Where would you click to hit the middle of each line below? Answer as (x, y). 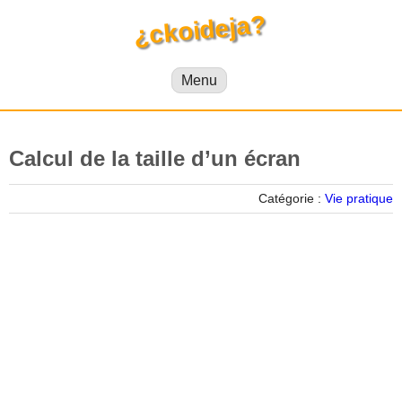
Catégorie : (292, 198)
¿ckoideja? (200, 30)
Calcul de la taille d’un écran (155, 158)
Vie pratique (359, 198)
